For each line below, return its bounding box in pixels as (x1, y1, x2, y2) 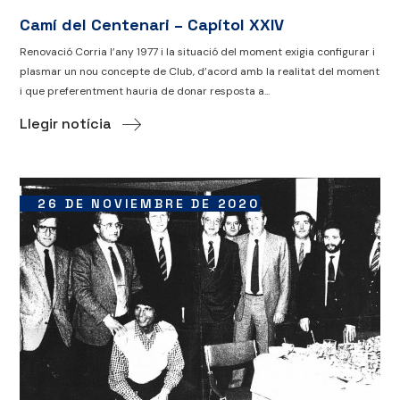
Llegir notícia (20, 114, 112, 134)
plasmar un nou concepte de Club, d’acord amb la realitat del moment (20, 64, 380, 79)
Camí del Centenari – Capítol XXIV (20, 14, 285, 36)
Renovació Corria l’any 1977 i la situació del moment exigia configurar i (20, 45, 376, 60)
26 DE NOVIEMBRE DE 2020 (37, 196, 260, 212)
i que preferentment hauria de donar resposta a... (20, 84, 271, 99)
